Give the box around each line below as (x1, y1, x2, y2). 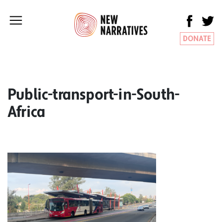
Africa (7, 102, 46, 122)
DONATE (183, 34, 211, 44)
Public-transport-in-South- (7, 84, 180, 105)
